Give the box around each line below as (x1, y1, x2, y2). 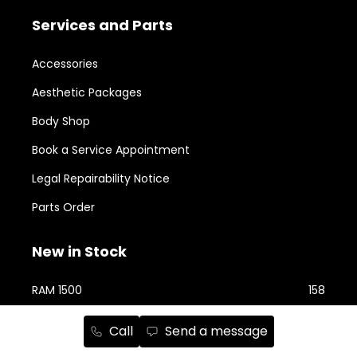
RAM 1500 (32, 282, 82, 299)
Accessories (32, 56, 98, 73)
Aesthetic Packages (32, 84, 142, 101)
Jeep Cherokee (32, 311, 116, 328)
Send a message (164, 322, 268, 340)
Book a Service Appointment (32, 142, 190, 159)
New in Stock (32, 241, 127, 262)
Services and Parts (32, 15, 173, 36)
